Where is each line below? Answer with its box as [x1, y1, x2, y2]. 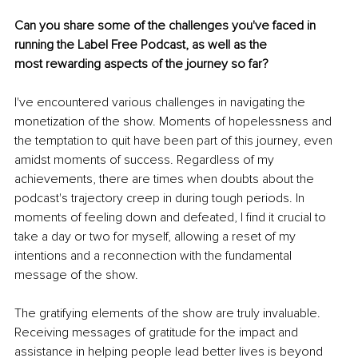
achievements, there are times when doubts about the [14, 170, 317, 187]
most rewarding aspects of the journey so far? [14, 55, 268, 72]
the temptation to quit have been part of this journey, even [14, 132, 336, 149]
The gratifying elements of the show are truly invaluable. [14, 304, 324, 321]
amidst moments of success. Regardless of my [14, 151, 277, 168]
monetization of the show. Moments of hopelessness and [14, 113, 335, 129]
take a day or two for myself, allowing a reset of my [14, 228, 299, 245]
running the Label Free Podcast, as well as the [14, 36, 270, 53]
